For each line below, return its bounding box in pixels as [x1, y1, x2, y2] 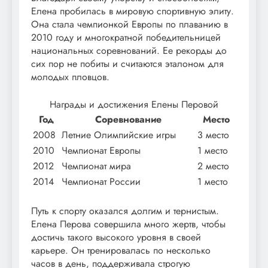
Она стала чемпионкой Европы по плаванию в [31, 17, 228, 32]
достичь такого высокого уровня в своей [31, 230, 201, 245]
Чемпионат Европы [62, 144, 141, 158]
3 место [197, 128, 229, 142]
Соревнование [95, 112, 162, 127]
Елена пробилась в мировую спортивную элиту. [31, 4, 234, 19]
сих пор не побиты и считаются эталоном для [31, 57, 224, 71]
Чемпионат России [62, 175, 141, 189]
